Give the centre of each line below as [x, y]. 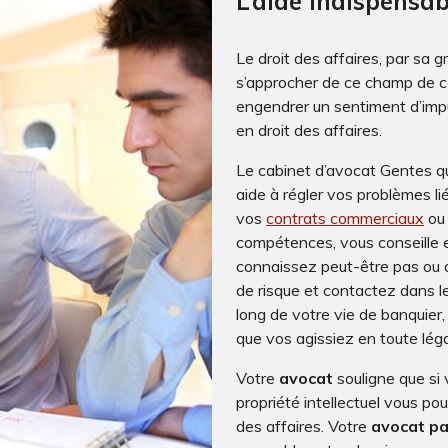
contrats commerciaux [345, 217]
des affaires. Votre [301, 425]
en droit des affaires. [309, 129]
